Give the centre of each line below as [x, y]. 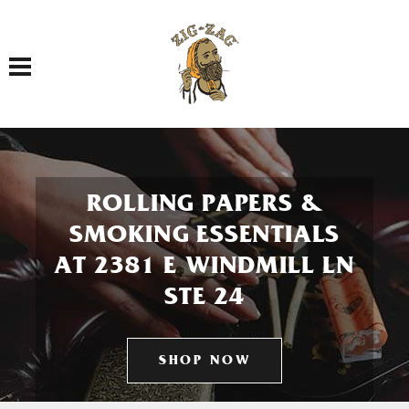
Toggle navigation [50, 56]
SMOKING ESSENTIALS [204, 237]
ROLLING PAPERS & [204, 206]
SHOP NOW [204, 362]
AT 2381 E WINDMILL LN [204, 268]
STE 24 [204, 299]
